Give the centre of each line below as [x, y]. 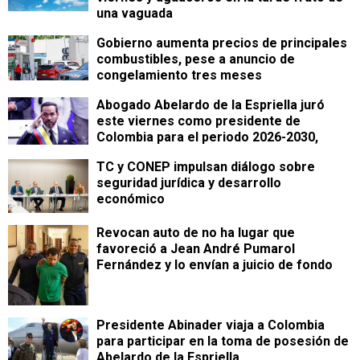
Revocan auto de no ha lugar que [196, 233]
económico [131, 199]
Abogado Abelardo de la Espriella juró [211, 105]
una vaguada [135, 13]
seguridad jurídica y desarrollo [189, 183]
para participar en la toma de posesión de [223, 341]
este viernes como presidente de [198, 121]
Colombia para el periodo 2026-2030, [207, 137]
